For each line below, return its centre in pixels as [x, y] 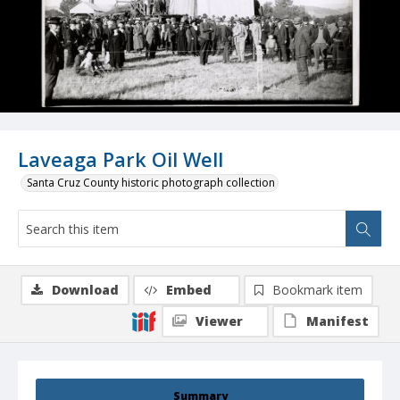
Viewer [219, 321]
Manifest [337, 321]
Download [85, 290]
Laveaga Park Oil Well [121, 160]
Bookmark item [317, 290]
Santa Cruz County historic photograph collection [151, 183]
